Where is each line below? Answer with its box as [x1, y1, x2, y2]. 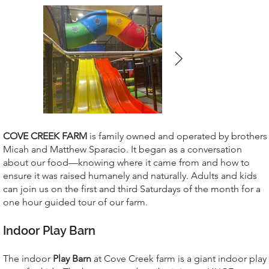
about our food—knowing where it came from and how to [2, 156, 250, 168]
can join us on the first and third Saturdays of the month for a [2, 183, 261, 195]
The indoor [2, 252, 53, 264]
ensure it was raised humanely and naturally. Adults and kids [2, 169, 257, 181]
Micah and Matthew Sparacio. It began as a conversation [2, 143, 242, 155]
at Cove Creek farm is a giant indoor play [91, 252, 267, 264]
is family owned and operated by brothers [86, 130, 267, 142]
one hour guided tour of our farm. [2, 196, 150, 208]
